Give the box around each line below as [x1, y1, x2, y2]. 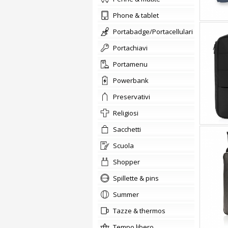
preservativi [117, 92, 150, 101]
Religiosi [117, 108, 138, 118]
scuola [117, 141, 134, 150]
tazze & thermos [117, 206, 165, 215]
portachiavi [117, 43, 148, 52]
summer [117, 190, 139, 199]
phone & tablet [117, 11, 159, 20]
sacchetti [117, 125, 141, 134]
